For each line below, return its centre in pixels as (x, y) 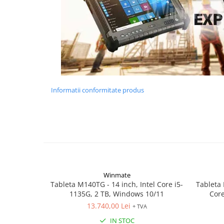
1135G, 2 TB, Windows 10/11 (117, 193)
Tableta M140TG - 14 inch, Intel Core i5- (117, 184)
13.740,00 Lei (108, 205)
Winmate (117, 175)
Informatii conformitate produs (97, 90)
